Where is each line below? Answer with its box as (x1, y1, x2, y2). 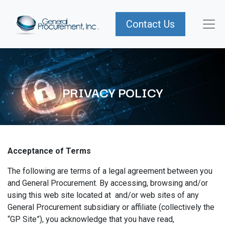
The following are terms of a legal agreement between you (8, 166, 212, 176)
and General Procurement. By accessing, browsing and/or (8, 178, 208, 188)
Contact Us (126, 18, 175, 30)
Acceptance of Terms (8, 146, 91, 156)
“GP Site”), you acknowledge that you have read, (8, 214, 174, 224)
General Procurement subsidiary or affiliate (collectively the (8, 202, 214, 212)
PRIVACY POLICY (62, 82, 163, 102)
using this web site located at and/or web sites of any (8, 190, 199, 200)
